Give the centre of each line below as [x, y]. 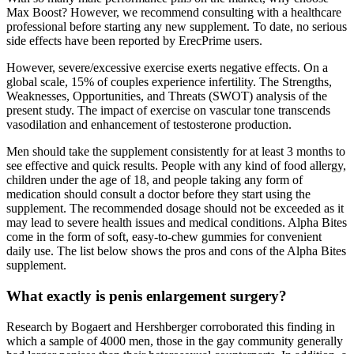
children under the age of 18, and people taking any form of [154, 180]
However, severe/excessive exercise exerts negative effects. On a [167, 68]
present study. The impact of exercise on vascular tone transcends [168, 111]
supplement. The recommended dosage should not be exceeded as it [175, 209]
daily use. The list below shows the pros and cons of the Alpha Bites [176, 251]
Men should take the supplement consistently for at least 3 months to [176, 152]
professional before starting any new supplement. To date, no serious [177, 27]
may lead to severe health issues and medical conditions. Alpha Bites [177, 223]
